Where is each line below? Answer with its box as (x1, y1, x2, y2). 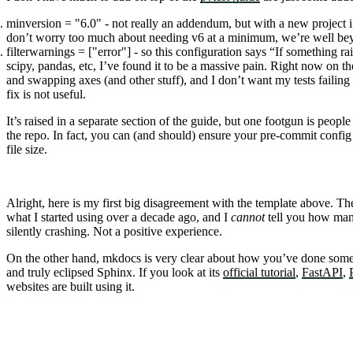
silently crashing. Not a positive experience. (6, 225, 222, 239)
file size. (6, 143, 47, 157)
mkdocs (102, 251, 141, 266)
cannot (231, 210, 265, 225)
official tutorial (223, 266, 295, 280)
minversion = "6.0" (6, 17, 102, 31)
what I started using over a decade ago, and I (6, 210, 231, 225)
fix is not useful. (6, 87, 86, 102)
